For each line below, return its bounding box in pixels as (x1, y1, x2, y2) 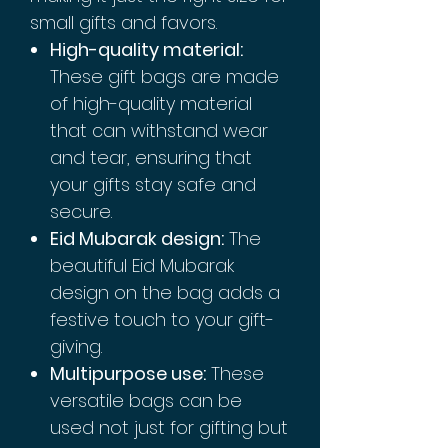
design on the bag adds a (50, 280, 280, 306)
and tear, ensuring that (50, 145, 252, 171)
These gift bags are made (50, 64, 279, 90)
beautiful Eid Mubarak (50, 253, 234, 279)
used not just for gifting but (50, 415, 288, 441)
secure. (50, 199, 112, 225)
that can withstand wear (50, 118, 268, 144)
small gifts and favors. (30, 10, 217, 36)
